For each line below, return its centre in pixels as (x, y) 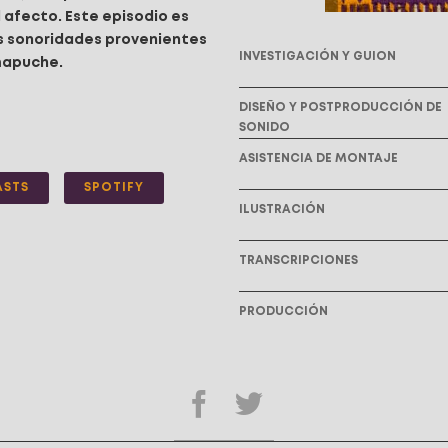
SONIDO (264, 128)
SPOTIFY (114, 188)
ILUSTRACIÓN (282, 210)
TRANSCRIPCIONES (298, 261)
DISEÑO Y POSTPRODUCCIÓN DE (340, 108)
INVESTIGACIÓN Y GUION (317, 57)
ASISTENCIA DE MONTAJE (318, 159)
